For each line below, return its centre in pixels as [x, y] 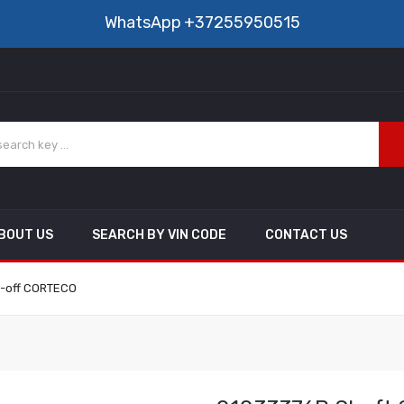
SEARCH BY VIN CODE [159, 235]
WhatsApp [142, 23]
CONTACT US [306, 235]
